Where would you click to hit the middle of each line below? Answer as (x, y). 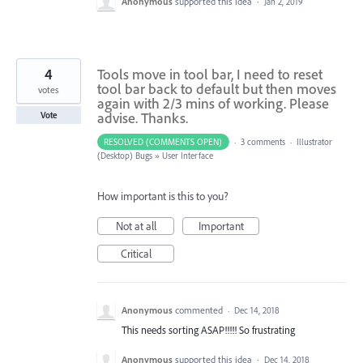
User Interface (188, 155)
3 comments (263, 141)
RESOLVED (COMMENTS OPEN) (163, 141)
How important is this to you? (163, 196)
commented (200, 310)
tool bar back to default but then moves (217, 88)
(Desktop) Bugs (125, 155)
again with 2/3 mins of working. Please (213, 103)
